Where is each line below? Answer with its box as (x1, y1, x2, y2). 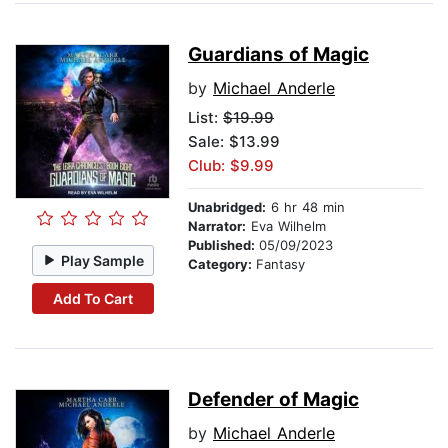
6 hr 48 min (266, 199, 345, 216)
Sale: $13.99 (188, 132, 280, 152)
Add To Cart (52, 289, 133, 307)
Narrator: (188, 218, 246, 235)
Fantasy (256, 256, 305, 273)
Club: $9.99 (188, 156, 274, 176)
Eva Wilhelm (246, 218, 326, 235)
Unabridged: (188, 199, 266, 216)
